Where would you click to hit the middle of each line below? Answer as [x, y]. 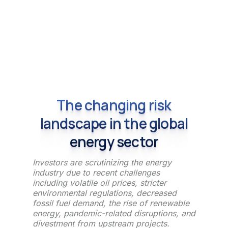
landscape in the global [114, 123]
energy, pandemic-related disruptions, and [114, 213]
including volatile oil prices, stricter [99, 183]
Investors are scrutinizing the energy [102, 163]
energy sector [114, 141]
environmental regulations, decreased [105, 193]
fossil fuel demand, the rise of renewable [111, 203]
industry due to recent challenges [96, 173]
